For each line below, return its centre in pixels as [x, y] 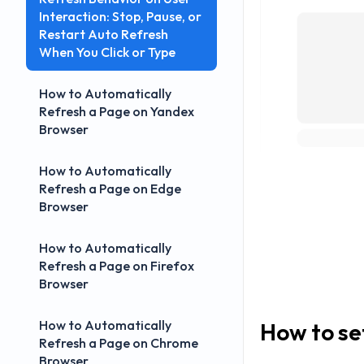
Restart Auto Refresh [104, 34]
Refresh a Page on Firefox [117, 266]
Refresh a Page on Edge [110, 188]
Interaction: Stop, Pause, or [120, 16]
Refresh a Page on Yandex [117, 111]
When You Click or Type [107, 52]
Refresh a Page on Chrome [119, 343]
